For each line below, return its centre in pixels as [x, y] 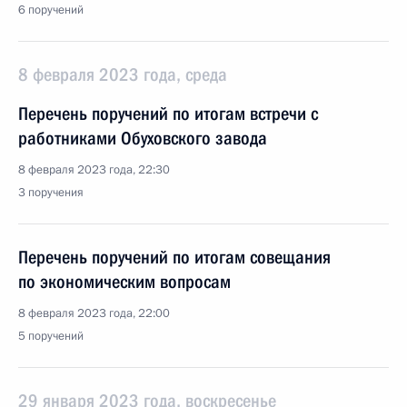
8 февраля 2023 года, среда [123, 74]
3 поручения [51, 193]
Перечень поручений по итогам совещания [174, 257]
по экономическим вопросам [124, 282]
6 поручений [51, 10]
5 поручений [51, 336]
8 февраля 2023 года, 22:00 [94, 313]
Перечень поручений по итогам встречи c [168, 114]
